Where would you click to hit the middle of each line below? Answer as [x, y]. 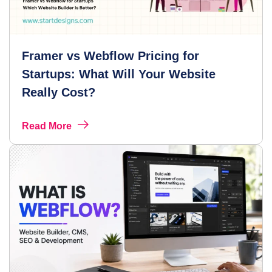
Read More [47, 126]
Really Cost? [59, 92]
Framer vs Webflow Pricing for [110, 56]
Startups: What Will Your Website [119, 74]
